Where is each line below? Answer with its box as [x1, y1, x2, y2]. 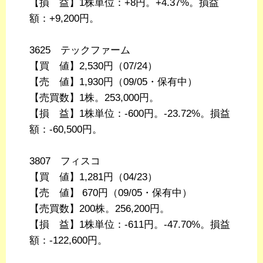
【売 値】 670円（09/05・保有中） [29, 187, 192, 199]
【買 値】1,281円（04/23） [29, 171, 157, 183]
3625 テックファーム [29, 45, 130, 56]
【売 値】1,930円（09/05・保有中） [29, 76, 197, 88]
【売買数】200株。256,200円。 [29, 203, 170, 215]
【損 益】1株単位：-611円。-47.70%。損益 [29, 219, 230, 231]
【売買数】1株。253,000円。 [29, 92, 159, 104]
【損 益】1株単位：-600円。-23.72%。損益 [29, 108, 230, 120]
